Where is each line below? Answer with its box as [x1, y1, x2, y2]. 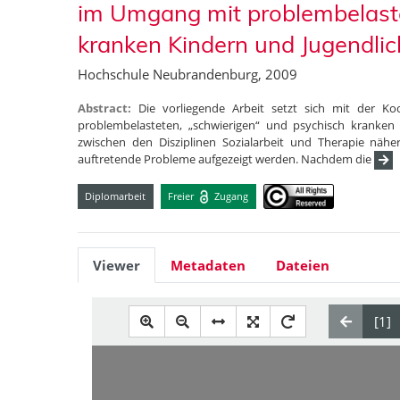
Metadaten [171, 256, 246, 275]
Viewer [93, 256, 140, 275]
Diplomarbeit [85, 188, 146, 203]
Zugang [212, 188, 249, 203]
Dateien [276, 256, 329, 275]
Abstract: [78, 100, 138, 116]
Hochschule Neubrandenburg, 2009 [78, 65, 297, 83]
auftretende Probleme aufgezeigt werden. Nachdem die [78, 151, 374, 167]
